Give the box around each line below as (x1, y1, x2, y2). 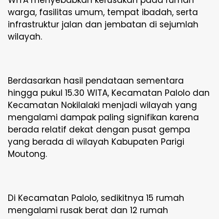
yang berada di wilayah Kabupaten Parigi (8, 136, 184, 148)
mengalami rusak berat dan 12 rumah (8, 204, 168, 216)
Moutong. (8, 148, 47, 160)
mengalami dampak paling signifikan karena (8, 111, 199, 123)
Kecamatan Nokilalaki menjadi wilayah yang (8, 99, 197, 111)
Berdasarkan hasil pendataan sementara (8, 75, 184, 87)
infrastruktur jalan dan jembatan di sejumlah (8, 19, 198, 30)
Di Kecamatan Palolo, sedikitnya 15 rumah (8, 192, 184, 204)
